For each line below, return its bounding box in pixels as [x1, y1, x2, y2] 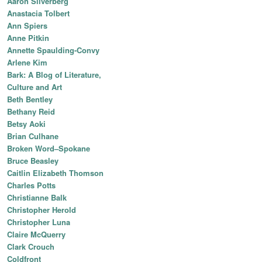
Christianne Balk [7, 192, 67, 204]
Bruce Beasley [7, 155, 58, 167]
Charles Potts [7, 180, 56, 191]
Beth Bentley [7, 94, 53, 105]
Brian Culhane [7, 130, 58, 142]
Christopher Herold [7, 204, 76, 216]
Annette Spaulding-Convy [7, 44, 99, 56]
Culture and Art [7, 81, 62, 93]
